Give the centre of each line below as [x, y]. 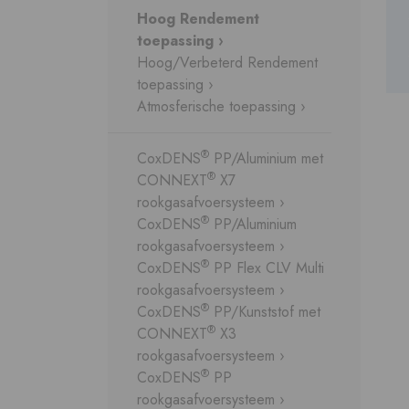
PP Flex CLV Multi [267, 268]
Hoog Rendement [198, 19]
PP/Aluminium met [266, 159]
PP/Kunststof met [265, 312]
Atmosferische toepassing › [221, 107]
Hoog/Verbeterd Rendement [227, 63]
